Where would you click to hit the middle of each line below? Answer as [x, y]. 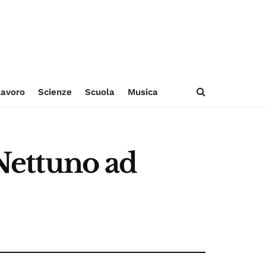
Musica [142, 92]
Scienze [55, 92]
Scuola [99, 92]
